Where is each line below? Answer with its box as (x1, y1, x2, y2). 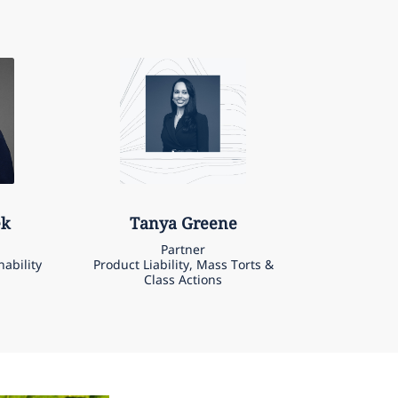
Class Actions (144, 271, 223, 289)
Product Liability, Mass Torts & (92, 256, 274, 274)
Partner (161, 241, 206, 259)
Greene (180, 212, 237, 235)
